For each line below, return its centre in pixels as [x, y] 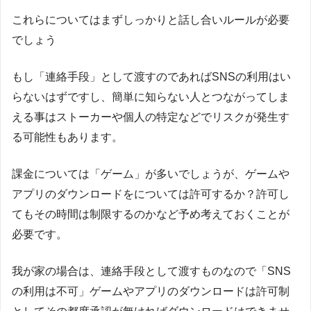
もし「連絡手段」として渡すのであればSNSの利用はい [151, 76]
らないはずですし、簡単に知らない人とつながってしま [151, 96]
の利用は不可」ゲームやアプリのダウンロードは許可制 [151, 291]
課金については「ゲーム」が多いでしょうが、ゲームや [151, 174]
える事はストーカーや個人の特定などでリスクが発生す [151, 117]
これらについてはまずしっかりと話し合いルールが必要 [151, 19]
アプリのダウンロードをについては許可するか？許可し [151, 194]
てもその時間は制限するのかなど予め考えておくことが [151, 214]
